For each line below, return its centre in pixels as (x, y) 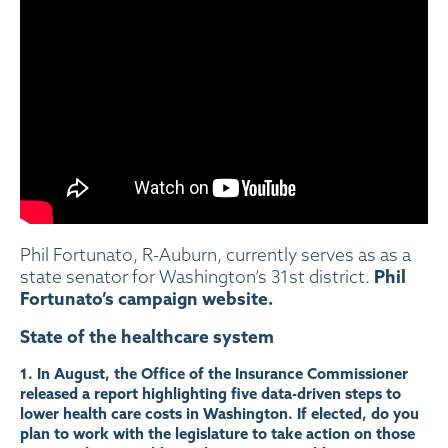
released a (57, 393)
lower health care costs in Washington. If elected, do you (219, 413)
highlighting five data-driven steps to (269, 393)
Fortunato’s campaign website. (148, 298)
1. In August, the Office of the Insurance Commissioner (214, 373)
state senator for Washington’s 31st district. (197, 276)
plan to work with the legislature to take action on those (217, 433)
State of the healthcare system (147, 336)
